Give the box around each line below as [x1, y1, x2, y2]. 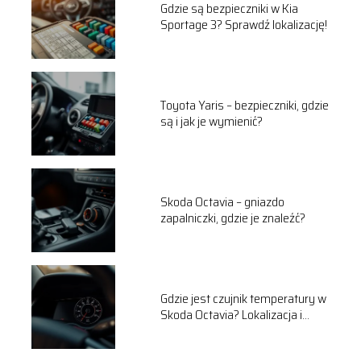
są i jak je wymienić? [160, 110, 263, 131]
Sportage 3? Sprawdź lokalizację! [160, 14, 327, 35]
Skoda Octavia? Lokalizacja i [160, 304, 302, 325]
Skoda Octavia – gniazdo [160, 191, 284, 212]
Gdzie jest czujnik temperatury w [160, 288, 326, 309]
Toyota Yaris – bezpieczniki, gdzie [160, 94, 329, 115]
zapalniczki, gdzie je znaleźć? [160, 207, 305, 228]
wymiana [160, 320, 208, 341]
